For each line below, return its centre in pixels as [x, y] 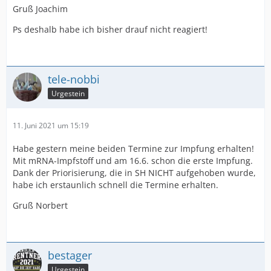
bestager [70, 256]
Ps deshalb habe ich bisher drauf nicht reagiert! [110, 30]
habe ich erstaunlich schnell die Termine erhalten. [116, 185]
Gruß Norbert [40, 206]
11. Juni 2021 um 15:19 [51, 126]
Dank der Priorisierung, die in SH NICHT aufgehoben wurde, [134, 173]
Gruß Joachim [40, 9]
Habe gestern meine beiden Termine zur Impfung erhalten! [133, 149]
